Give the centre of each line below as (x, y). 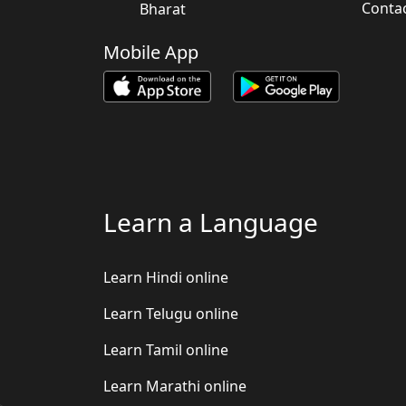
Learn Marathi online (175, 387)
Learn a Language (211, 222)
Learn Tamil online (166, 350)
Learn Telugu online (171, 314)
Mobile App (151, 53)
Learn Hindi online (166, 278)
